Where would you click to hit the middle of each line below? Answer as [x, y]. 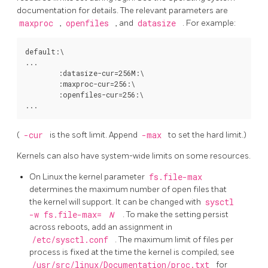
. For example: [209, 23]
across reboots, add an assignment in [101, 227]
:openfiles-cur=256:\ [84, 94]
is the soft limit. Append [95, 135]
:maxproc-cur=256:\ [80, 83]
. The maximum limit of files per [174, 240]
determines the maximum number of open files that [128, 190]
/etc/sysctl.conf [72, 240]
